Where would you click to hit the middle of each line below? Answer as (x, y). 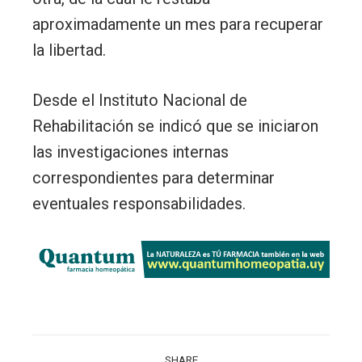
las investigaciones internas (130, 152)
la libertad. (69, 51)
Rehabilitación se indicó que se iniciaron (175, 126)
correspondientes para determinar (154, 178)
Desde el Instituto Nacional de (140, 101)
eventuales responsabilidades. (139, 204)
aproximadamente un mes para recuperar (178, 25)
